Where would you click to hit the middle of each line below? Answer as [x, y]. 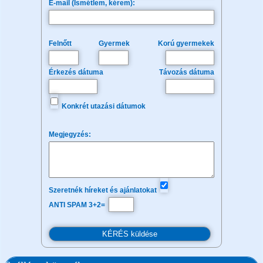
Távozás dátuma [186, 72]
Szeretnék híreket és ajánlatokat [104, 190]
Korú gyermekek [186, 43]
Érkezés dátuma [76, 72]
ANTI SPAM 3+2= [78, 205]
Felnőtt [60, 43]
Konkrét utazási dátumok [103, 106]
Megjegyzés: [70, 134]
